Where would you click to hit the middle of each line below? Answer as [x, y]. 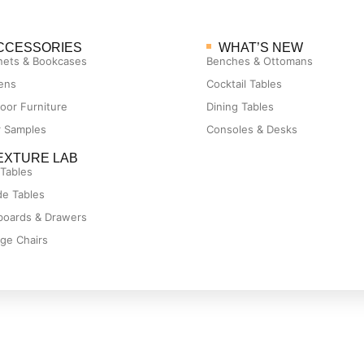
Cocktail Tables [244, 84]
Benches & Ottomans [260, 61]
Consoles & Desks [252, 129]
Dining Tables [240, 106]
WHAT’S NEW [261, 47]
